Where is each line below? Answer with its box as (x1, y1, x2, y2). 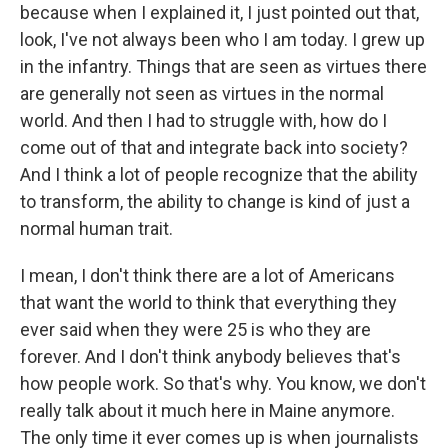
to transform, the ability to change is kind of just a (20, 191, 410, 212)
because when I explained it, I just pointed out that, (20, 2, 419, 23)
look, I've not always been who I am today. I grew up (20, 29, 425, 50)
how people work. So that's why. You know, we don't (20, 373, 426, 394)
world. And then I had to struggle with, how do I (20, 110, 387, 131)
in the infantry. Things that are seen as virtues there (20, 56, 427, 77)
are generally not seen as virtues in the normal (20, 83, 384, 104)
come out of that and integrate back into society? (20, 137, 408, 158)
